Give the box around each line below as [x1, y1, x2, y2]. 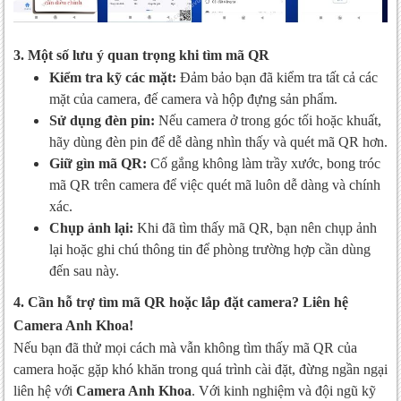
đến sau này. [49, 263, 119, 279]
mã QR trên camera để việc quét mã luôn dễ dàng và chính [49, 177, 380, 193]
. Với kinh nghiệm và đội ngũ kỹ [192, 383, 376, 399]
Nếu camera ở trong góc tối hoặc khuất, [155, 113, 381, 129]
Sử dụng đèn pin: [49, 113, 155, 129]
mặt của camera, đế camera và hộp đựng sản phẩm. [49, 91, 337, 107]
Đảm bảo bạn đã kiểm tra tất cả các [176, 70, 378, 86]
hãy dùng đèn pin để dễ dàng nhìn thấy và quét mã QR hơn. [49, 134, 388, 150]
